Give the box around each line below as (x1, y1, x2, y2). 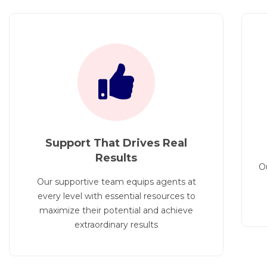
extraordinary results (74, 219, 158, 231)
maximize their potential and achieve (39, 205, 193, 216)
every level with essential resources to (37, 191, 195, 202)
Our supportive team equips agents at (36, 176, 196, 188)
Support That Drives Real (45, 136, 187, 150)
